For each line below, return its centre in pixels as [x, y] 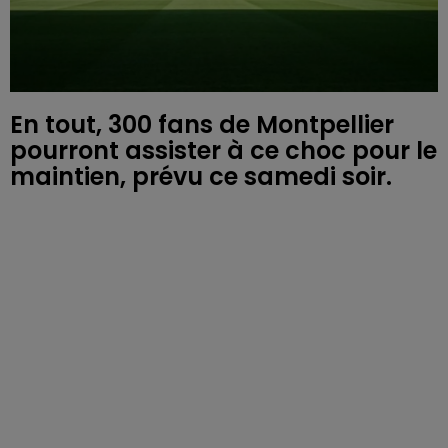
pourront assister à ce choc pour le [223, 151]
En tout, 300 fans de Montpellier [202, 125]
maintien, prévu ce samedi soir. [201, 177]
